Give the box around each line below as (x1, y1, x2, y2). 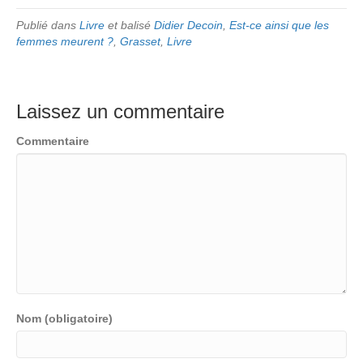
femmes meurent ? (16, 35, 113, 49)
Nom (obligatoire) (16, 312, 113, 326)
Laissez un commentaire (16, 100, 224, 123)
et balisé (105, 19, 154, 32)
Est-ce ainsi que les (229, 19, 329, 32)
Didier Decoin (154, 19, 223, 32)
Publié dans (16, 19, 79, 32)
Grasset (120, 35, 160, 49)
